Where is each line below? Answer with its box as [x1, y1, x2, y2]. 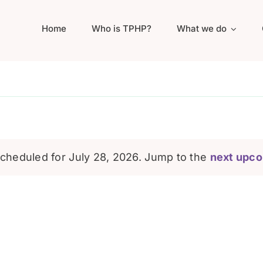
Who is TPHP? [91, 23, 151, 34]
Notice [133, 159, 167, 171]
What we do [176, 23, 227, 34]
